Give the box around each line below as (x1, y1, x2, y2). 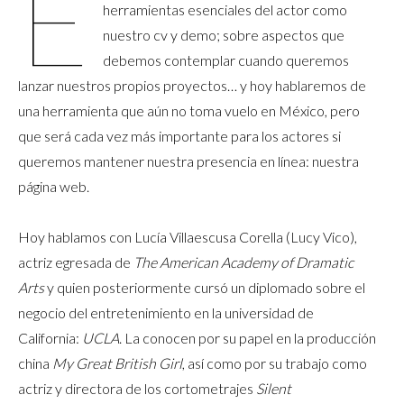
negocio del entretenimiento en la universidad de (18, 304, 314, 321)
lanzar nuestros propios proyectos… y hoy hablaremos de (18, 77, 366, 94)
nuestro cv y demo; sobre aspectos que (103, 26, 345, 43)
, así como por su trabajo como (182, 354, 367, 372)
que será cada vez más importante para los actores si (18, 127, 341, 144)
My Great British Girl (52, 354, 182, 372)
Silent (256, 380, 291, 397)
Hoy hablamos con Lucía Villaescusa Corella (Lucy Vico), (18, 228, 357, 245)
